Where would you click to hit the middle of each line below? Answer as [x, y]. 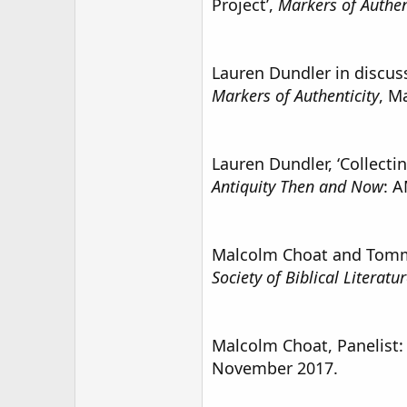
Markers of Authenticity [295, 95]
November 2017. [275, 368]
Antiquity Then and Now [298, 186]
